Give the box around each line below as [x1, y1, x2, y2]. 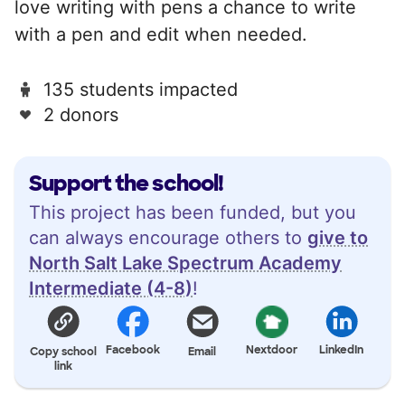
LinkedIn [319, 342, 364, 357]
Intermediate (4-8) [29, 277, 193, 299]
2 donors [43, 103, 118, 126]
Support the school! [29, 168, 223, 197]
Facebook [106, 342, 161, 357]
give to [307, 226, 368, 249]
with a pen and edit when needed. [14, 23, 307, 45]
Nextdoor [246, 342, 298, 357]
